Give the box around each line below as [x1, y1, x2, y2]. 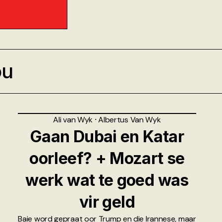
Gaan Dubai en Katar [30, 126, 184, 146]
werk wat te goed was [25, 170, 189, 190]
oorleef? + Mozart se [29, 148, 185, 168]
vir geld [79, 192, 135, 212]
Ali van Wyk [53, 114, 95, 125]
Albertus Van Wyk [98, 114, 161, 125]
